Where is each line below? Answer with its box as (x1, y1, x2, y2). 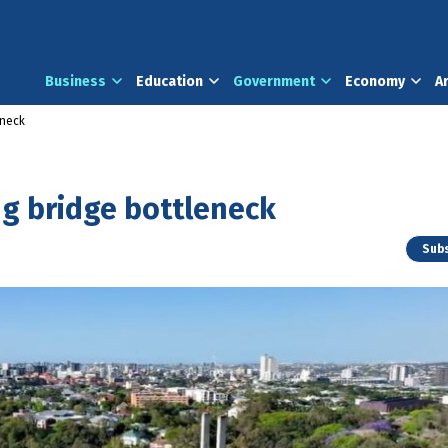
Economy (345, 73, 405, 90)
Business (45, 73, 106, 90)
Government (233, 73, 315, 90)
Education (136, 73, 203, 90)
